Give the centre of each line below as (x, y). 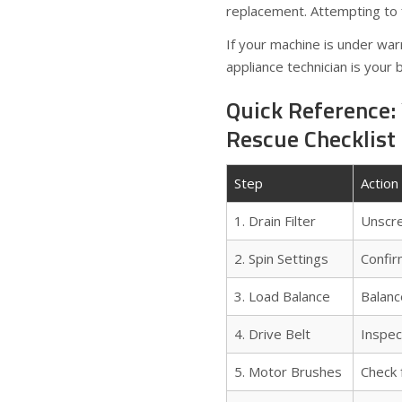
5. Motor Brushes (288, 371)
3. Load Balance (282, 296)
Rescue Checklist (311, 139)
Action (380, 183)
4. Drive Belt (272, 334)
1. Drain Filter (275, 221)
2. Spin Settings (281, 258)
